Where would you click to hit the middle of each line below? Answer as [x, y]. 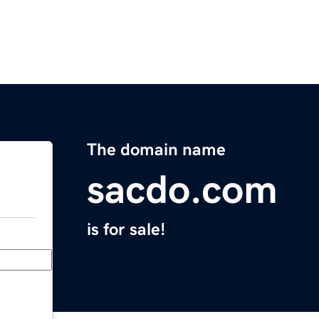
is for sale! [126, 230]
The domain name [156, 150]
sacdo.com [182, 190]
